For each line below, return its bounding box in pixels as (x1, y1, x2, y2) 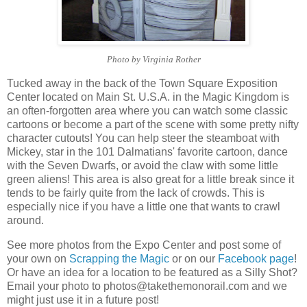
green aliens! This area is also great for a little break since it (7, 173, 294, 186)
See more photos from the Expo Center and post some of (7, 238, 281, 251)
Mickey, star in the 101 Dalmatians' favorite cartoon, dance (7, 146, 288, 158)
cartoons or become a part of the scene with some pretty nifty (7, 119, 299, 131)
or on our (169, 252, 218, 265)
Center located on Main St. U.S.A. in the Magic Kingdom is (7, 91, 289, 103)
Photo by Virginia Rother (106, 54, 201, 65)
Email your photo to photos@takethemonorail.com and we (7, 280, 287, 292)
